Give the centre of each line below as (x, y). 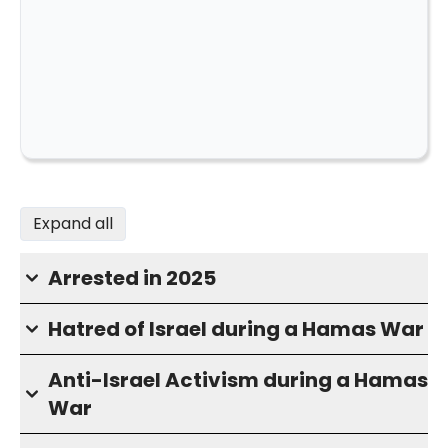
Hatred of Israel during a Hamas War (236, 329)
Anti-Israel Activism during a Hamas (238, 380)
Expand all (73, 224)
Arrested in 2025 (132, 278)
